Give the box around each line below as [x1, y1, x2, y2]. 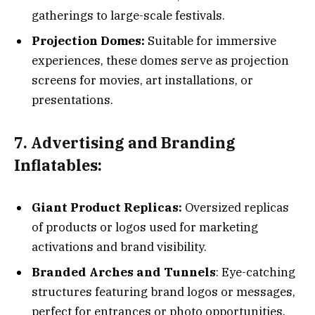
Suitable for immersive [148, 32, 276, 49]
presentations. [32, 91, 113, 108]
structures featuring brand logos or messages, [32, 283, 295, 300]
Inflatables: [14, 155, 102, 175]
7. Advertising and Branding [14, 132, 236, 153]
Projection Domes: [32, 32, 148, 49]
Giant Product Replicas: [32, 200, 182, 216]
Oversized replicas [182, 200, 289, 216]
